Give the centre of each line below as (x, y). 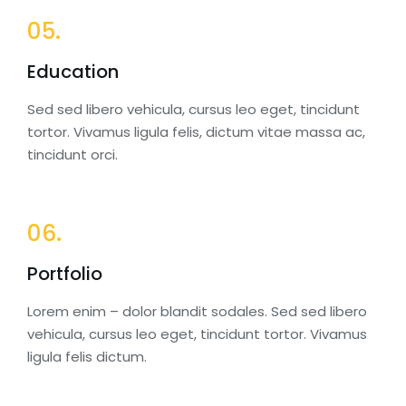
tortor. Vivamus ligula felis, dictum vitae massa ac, (196, 131)
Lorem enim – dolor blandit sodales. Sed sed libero (197, 311)
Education (73, 71)
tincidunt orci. (72, 154)
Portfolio (65, 273)
